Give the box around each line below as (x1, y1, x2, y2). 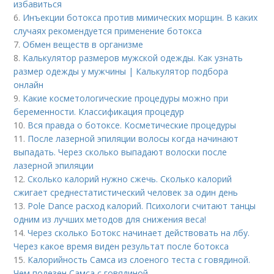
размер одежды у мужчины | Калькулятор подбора (13, 65, 229, 78)
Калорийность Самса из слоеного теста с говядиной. (28, 254, 251, 266)
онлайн (13, 79, 44, 91)
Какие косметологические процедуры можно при (23, 92, 229, 105)
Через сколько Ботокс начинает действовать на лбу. (28, 227, 250, 239)
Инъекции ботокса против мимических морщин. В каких (23, 12, 258, 24)
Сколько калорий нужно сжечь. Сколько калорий (28, 173, 232, 185)
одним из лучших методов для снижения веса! (13, 213, 207, 226)
